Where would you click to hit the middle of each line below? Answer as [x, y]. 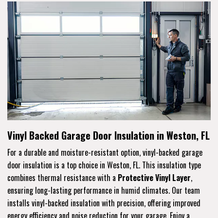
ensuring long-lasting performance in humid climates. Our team [104, 191]
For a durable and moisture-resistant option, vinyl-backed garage [105, 153]
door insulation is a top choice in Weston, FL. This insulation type [104, 165]
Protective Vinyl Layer [154, 178]
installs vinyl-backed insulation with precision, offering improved [104, 203]
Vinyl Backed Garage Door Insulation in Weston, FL [109, 136]
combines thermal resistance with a [63, 178]
